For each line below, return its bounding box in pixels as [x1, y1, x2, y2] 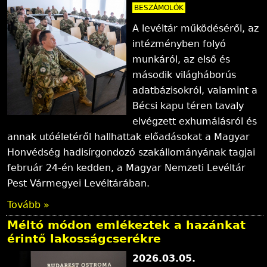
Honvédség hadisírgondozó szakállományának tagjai [7, 146, 256, 158]
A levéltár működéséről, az [132, 22, 259, 34]
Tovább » [7, 198, 50, 210]
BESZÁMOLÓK [134, 3, 184, 12]
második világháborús [132, 69, 237, 80]
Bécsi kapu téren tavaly [132, 100, 244, 111]
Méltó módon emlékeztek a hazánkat [7, 218, 246, 232]
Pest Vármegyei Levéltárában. [7, 177, 150, 189]
